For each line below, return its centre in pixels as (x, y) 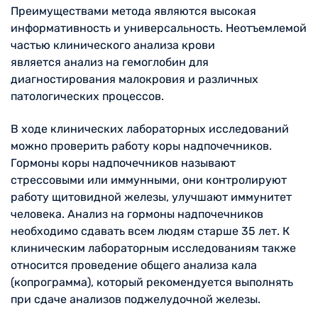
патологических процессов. (87, 96)
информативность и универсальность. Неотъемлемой (159, 28)
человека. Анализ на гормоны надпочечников (137, 214)
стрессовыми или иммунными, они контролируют (149, 180)
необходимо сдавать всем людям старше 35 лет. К (150, 231)
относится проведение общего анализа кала (134, 265)
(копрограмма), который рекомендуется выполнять (152, 282)
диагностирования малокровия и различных (135, 79)
